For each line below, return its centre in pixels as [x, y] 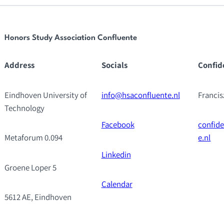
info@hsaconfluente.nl [140, 95]
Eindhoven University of [45, 95]
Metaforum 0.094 [33, 138]
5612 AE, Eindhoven [38, 197]
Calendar [117, 184]
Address [19, 65]
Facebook [118, 125]
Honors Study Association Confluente [70, 38]
